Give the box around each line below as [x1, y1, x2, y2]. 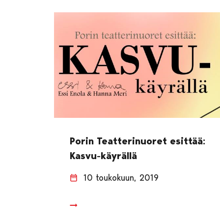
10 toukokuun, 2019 [83, 172, 159, 183]
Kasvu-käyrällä [70, 150, 137, 162]
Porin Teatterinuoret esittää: [70, 135, 206, 147]
